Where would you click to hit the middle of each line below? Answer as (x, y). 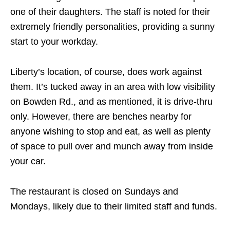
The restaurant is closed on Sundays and (94, 192)
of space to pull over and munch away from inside (112, 147)
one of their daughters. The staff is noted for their (110, 12)
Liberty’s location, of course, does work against (106, 72)
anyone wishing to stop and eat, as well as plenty (110, 132)
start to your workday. (54, 42)
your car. (28, 161)
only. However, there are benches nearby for (101, 117)
